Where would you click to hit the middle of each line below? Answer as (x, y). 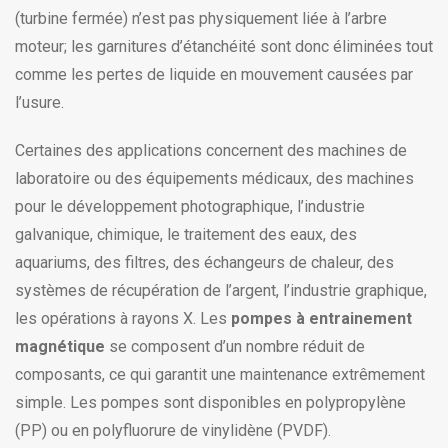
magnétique (60, 347)
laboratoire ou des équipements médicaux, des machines (214, 179)
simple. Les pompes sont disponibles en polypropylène (210, 403)
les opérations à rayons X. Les (123, 319)
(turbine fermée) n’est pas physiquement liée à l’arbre (201, 19)
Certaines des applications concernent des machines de (211, 151)
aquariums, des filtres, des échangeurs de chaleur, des (204, 263)
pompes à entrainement (321, 319)
